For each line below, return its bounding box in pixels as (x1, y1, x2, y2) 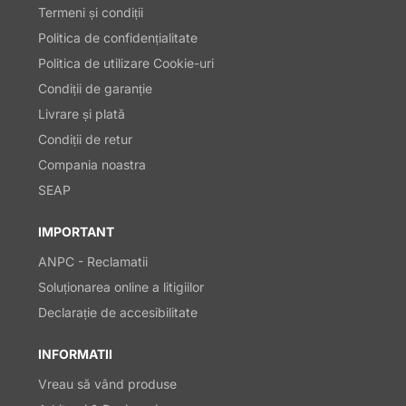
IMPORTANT (38, 224, 114, 240)
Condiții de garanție (38, 81, 152, 97)
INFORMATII (38, 346, 112, 362)
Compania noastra (38, 157, 146, 173)
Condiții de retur (38, 131, 132, 148)
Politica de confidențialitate (38, 30, 198, 46)
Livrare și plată (38, 106, 125, 122)
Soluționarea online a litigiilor (38, 279, 204, 295)
